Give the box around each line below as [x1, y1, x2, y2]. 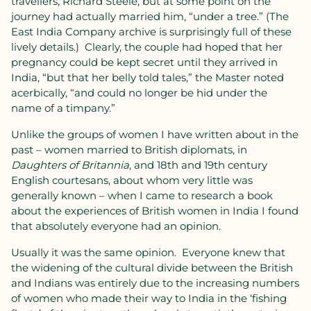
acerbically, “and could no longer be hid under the [11, 86, 267, 99]
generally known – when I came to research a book [11, 189, 273, 202]
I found [262, 204, 299, 217]
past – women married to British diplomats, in [11, 143, 247, 156]
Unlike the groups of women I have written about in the [11, 128, 299, 141]
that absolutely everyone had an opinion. [11, 219, 224, 233]
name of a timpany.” [11, 101, 118, 115]
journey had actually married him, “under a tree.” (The [11, 10, 289, 23]
